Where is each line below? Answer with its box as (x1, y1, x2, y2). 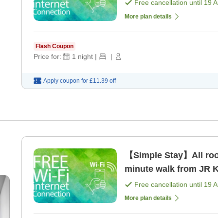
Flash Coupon (36, 42, 73, 50)
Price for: (34, 52, 61, 60)
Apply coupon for (43, 77, 88, 84)
